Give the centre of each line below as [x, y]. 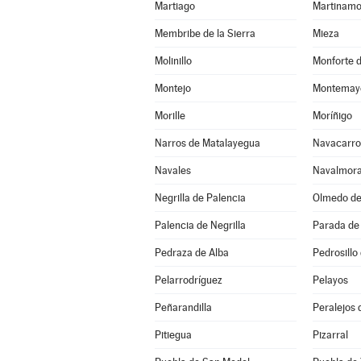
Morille [170, 116]
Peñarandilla [183, 307]
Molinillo [173, 61]
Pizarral [330, 335]
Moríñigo [332, 116]
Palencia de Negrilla [200, 225]
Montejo [172, 88]
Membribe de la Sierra [205, 33]
